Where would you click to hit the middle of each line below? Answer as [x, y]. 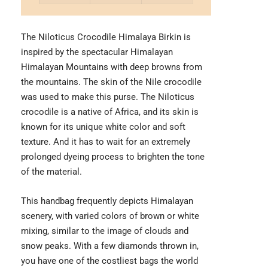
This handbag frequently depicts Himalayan [107, 201]
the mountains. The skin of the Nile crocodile [111, 82]
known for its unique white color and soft [103, 127]
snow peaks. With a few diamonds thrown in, [110, 246]
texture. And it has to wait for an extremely [106, 141]
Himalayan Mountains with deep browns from [112, 67]
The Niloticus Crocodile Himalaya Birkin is [106, 37]
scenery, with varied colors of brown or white [110, 216]
